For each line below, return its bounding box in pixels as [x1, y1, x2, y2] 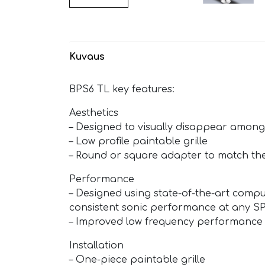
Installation [69, 240, 124, 251]
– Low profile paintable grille [69, 136, 208, 147]
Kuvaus [69, 51, 105, 63]
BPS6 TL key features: [69, 84, 174, 95]
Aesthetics [69, 108, 118, 119]
